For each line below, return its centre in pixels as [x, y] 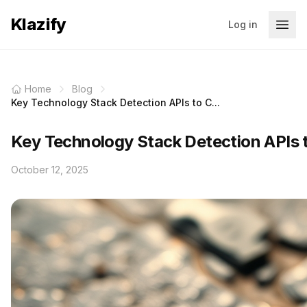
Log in [243, 24]
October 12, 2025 [50, 170]
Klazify [39, 24]
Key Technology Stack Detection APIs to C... [115, 102]
